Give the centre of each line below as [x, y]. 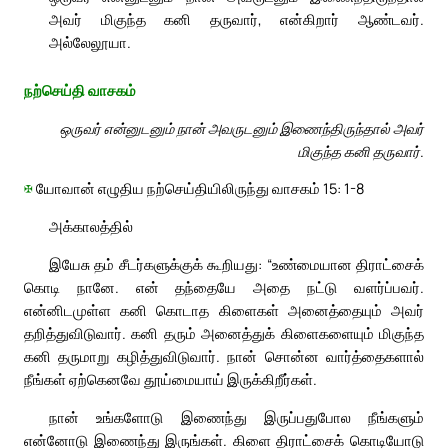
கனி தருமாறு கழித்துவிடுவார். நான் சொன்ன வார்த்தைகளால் [224, 355]
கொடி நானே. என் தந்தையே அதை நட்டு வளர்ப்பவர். [224, 286]
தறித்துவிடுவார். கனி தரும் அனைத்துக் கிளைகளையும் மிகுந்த [224, 332]
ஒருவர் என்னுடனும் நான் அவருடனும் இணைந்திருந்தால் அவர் [242, 127]
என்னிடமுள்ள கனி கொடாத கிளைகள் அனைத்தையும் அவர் [224, 309]
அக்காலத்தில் [91, 225]
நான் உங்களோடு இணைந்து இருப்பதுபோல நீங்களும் [236, 416]
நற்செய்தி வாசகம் [80, 90]
